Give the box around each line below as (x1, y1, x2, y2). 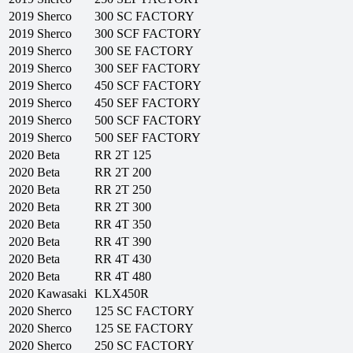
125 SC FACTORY (95, 304, 195, 318)
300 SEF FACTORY (95, 61, 201, 76)
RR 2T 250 (95, 183, 151, 197)
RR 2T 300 (95, 200, 151, 214)
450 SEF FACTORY (95, 96, 201, 110)
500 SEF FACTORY (95, 131, 201, 145)
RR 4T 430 (95, 252, 151, 266)
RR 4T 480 (95, 269, 151, 284)
